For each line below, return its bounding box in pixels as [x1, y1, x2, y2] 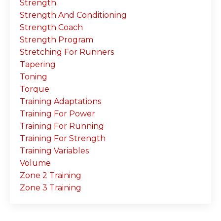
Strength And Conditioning [20, 10, 127, 20]
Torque [20, 84, 49, 94]
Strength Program [20, 35, 93, 44]
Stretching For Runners [20, 47, 114, 57]
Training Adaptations [20, 96, 101, 106]
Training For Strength [20, 133, 106, 143]
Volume [20, 158, 51, 168]
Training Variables [20, 146, 89, 155]
